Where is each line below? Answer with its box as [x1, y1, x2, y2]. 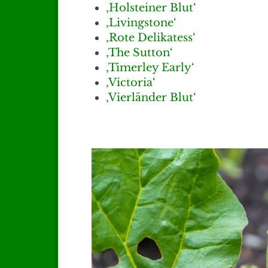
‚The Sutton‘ [106, 46, 173, 60]
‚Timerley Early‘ [106, 61, 194, 75]
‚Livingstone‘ [106, 16, 176, 30]
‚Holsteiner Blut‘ [106, 1, 196, 15]
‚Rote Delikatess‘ [106, 31, 196, 45]
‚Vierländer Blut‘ [106, 91, 196, 105]
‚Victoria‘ [106, 76, 156, 90]
